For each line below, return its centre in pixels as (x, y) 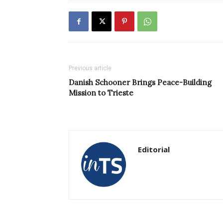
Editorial (154, 150)
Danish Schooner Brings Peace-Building (140, 83)
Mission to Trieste (101, 93)
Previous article (90, 68)
